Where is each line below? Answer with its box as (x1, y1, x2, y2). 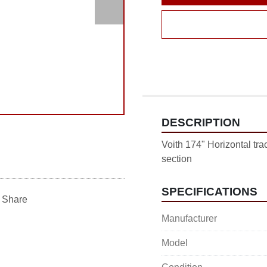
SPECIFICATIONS (162, 185, 243, 198)
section (162, 154, 192, 164)
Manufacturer (162, 213, 217, 223)
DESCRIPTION (162, 116, 228, 129)
